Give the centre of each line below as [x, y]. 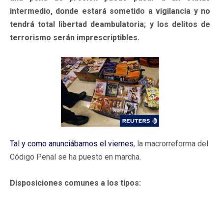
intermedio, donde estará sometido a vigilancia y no [110, 11]
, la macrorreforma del [171, 143]
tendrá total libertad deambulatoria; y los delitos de [110, 24]
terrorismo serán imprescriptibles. [75, 37]
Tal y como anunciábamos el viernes [72, 143]
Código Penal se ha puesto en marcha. [75, 157]
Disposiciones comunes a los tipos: [75, 183]
